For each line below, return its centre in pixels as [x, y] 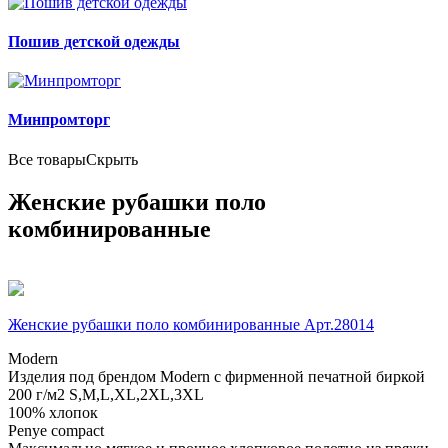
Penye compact [56, 431]
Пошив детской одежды [94, 41]
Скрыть [112, 159]
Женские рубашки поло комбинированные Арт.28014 [191, 325]
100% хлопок [53, 413]
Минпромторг [59, 120]
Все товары [47, 159]
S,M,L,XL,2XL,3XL [136, 395]
